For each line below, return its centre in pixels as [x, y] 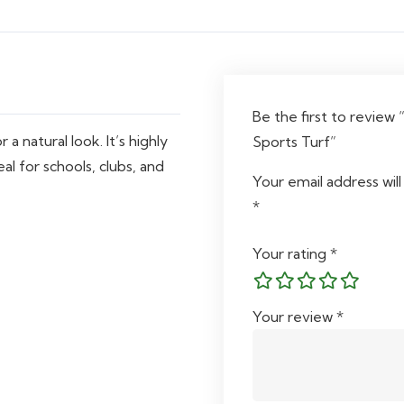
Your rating [291, 254]
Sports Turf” [296, 142]
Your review [294, 317]
